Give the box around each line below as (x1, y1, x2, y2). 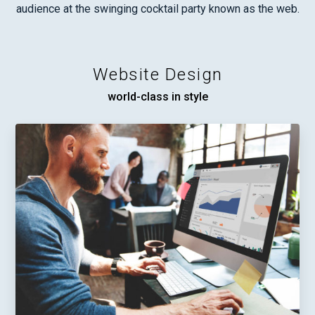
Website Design (92, 65, 223, 85)
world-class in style (107, 90, 208, 104)
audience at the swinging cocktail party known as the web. (15, 2, 300, 16)
